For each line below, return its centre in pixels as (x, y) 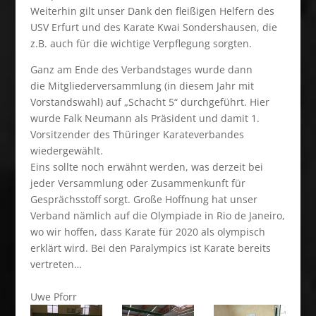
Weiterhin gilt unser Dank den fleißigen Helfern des (152, 11)
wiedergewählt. (66, 151)
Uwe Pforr (53, 297)
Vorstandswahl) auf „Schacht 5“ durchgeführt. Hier (150, 102)
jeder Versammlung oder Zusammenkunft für (138, 183)
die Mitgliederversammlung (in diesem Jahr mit (142, 86)
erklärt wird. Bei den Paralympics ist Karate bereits (150, 248)
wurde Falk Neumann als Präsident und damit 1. (145, 118)
